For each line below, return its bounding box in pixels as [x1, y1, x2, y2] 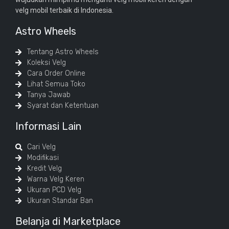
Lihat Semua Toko [27, 80, 85, 89]
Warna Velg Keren [27, 175, 84, 184]
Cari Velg [27, 143, 56, 152]
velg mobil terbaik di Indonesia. [15, 6, 113, 15]
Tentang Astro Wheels [27, 48, 99, 57]
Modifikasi [27, 153, 59, 163]
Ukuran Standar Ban [27, 196, 93, 205]
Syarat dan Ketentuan [27, 101, 99, 110]
